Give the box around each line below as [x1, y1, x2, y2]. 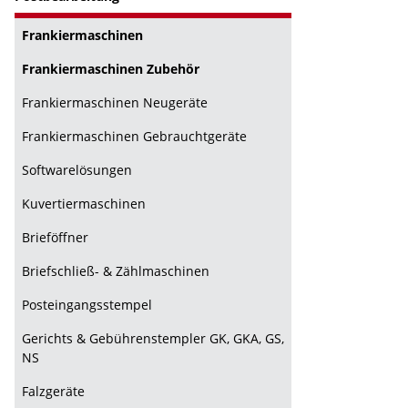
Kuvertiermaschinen [22, 195, 146, 212]
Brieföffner [22, 229, 88, 246]
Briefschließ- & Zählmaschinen [22, 262, 209, 280]
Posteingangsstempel [22, 296, 152, 313]
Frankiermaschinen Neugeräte [22, 94, 208, 111]
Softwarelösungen [22, 161, 132, 178]
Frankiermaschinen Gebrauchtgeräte [22, 127, 247, 145]
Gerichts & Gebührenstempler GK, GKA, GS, [22, 330, 284, 347]
